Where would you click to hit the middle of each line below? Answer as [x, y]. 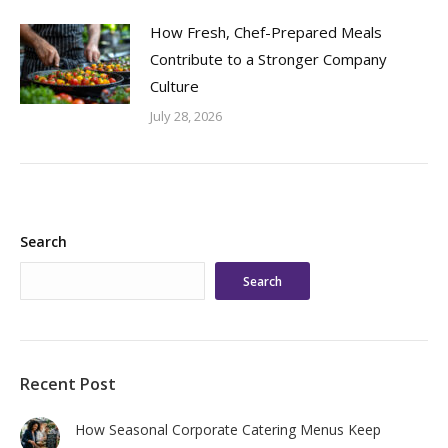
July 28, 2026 [186, 116]
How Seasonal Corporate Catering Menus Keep [228, 430]
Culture [174, 86]
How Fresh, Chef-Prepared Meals [266, 32]
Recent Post [68, 384]
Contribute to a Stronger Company [268, 59]
